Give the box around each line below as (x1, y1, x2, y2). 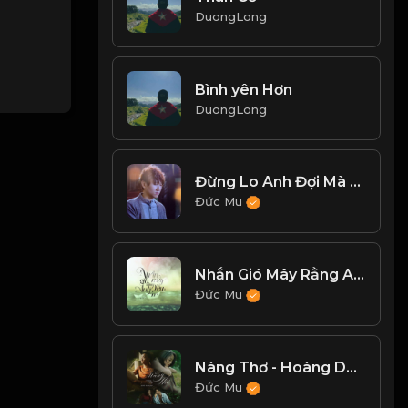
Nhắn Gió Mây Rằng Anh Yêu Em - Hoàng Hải (353, 265, 365, 283)
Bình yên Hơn (195, 80, 293, 98)
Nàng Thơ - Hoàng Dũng (346, 358, 358, 376)
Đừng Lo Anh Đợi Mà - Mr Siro (350, 172, 362, 190)
